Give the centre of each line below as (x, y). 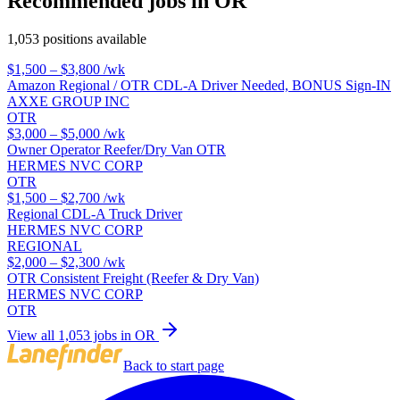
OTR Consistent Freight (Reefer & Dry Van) (133, 278)
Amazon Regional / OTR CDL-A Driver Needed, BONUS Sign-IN (199, 85)
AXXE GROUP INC (68, 101)
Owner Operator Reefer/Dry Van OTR (117, 149)
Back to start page (174, 366)
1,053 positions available (77, 38)
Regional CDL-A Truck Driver (95, 213)
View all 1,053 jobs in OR (83, 335)
